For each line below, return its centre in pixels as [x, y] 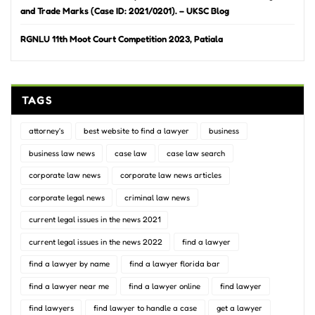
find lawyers [51, 308]
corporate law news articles [171, 175]
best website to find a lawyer [136, 130]
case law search [195, 153]
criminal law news [157, 197]
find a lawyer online [164, 286]
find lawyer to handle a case [145, 308]
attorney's [46, 130]
